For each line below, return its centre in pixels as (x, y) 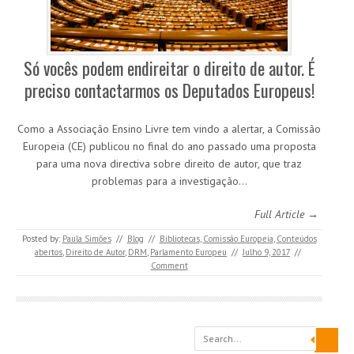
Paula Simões (87, 239)
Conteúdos (296, 239)
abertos (49, 252)
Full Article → (286, 215)
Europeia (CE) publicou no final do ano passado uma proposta (169, 147)
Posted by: (42, 239)
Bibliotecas (179, 239)
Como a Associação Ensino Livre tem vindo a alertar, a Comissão (169, 129)
